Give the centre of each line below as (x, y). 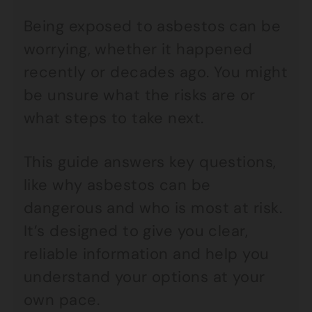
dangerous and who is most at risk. (153, 208)
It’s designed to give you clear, (136, 231)
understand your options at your (145, 277)
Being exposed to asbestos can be (153, 26)
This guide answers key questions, (150, 162)
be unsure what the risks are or (140, 95)
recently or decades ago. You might (156, 72)
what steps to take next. (114, 118)
